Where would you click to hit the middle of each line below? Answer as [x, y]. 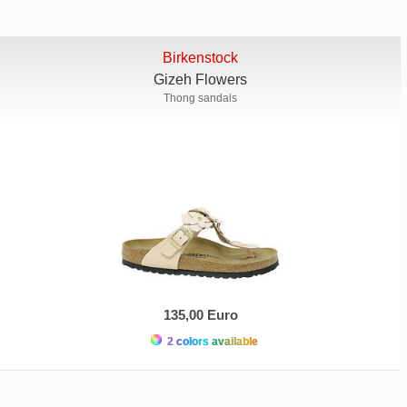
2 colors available [211, 341]
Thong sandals [201, 98]
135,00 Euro [200, 314]
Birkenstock [201, 57]
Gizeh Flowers [201, 79]
